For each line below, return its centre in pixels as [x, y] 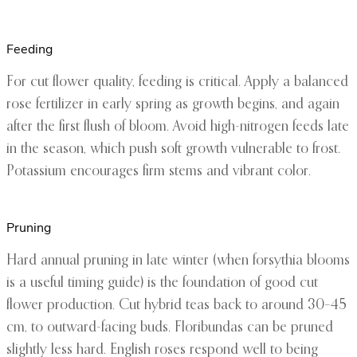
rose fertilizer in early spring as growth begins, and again [173, 105]
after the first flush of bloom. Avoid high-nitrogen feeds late [178, 127]
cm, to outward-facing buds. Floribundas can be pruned [170, 328]
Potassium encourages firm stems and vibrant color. [159, 172]
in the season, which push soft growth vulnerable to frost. [173, 149]
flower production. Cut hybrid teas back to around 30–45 [177, 306]
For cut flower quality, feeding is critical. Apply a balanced [177, 82]
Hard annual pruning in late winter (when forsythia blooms [178, 261]
